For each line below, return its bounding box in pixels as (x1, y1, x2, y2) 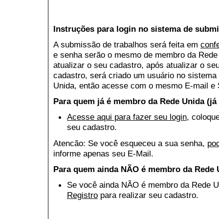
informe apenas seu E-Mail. (53, 148, 153, 158)
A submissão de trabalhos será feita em (53, 40, 200, 50)
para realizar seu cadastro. (98, 190, 198, 200)
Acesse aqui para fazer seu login (67, 112, 187, 122)
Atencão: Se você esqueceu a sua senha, (53, 138, 207, 148)
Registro (67, 190, 98, 200)
